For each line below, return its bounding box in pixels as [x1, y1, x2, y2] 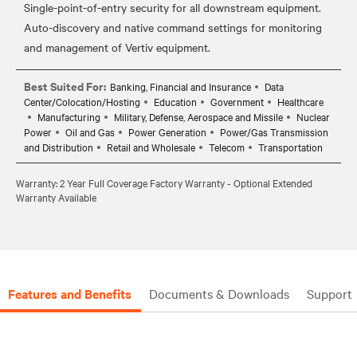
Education [154, 93, 197, 108]
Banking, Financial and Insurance [110, 78, 251, 93]
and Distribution [24, 139, 93, 154]
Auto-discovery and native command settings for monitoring [24, 18, 322, 35]
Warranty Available [16, 189, 96, 204]
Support [307, 284, 352, 302]
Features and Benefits [8, 284, 131, 302]
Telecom [209, 139, 245, 154]
